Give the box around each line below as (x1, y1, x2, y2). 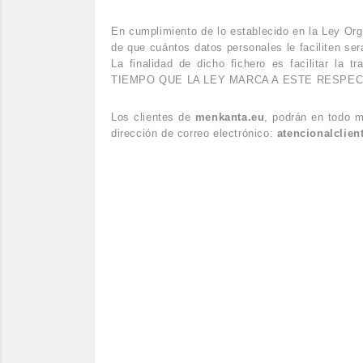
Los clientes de (111, 110, 195, 123)
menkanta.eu (194, 110, 265, 123)
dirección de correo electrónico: (111, 126, 277, 139)
